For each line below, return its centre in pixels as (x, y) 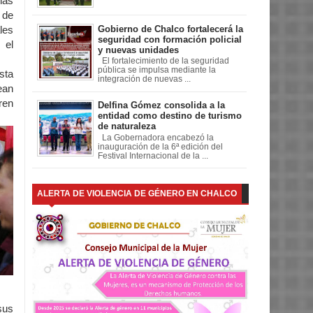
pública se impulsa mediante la (157, 70)
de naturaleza (127, 126)
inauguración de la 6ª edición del (160, 147)
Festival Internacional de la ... (153, 156)
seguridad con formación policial (170, 39)
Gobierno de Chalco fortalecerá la (170, 29)
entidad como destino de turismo (170, 116)
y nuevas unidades (138, 50)
